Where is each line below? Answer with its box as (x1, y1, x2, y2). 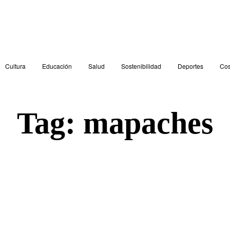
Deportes (177, 62, 203, 70)
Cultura (5, 62, 26, 70)
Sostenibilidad (121, 62, 161, 70)
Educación (42, 62, 72, 70)
